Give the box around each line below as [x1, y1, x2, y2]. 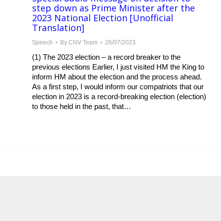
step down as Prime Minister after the [32, 2, 195, 14]
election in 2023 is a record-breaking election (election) [32, 92, 206, 101]
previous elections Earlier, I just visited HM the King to [32, 63, 204, 71]
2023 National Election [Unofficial [32, 12, 173, 24]
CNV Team [69, 39, 98, 46]
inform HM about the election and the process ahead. [32, 73, 202, 81]
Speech [32, 39, 53, 46]
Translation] [32, 22, 84, 34]
